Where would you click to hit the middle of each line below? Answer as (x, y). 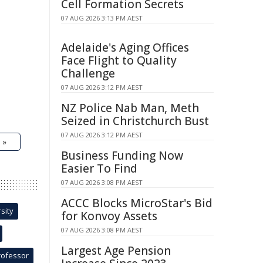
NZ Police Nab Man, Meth (130, 108)
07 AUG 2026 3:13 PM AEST (102, 18)
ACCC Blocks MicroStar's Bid (137, 203)
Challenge (88, 73)
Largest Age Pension (116, 251)
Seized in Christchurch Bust (135, 121)
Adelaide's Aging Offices (125, 48)
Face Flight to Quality (119, 60)
